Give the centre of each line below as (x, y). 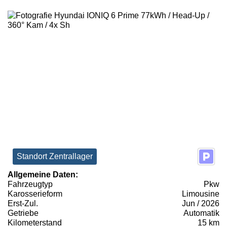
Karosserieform (35, 194)
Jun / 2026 (201, 203)
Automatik (201, 213)
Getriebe (23, 213)
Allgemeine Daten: (43, 174)
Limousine (201, 194)
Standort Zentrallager (55, 156)
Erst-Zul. (23, 203)
